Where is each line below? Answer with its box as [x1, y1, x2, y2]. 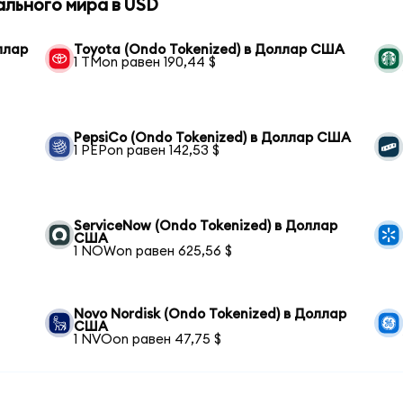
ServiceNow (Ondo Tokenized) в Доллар [74, 219, 338, 234]
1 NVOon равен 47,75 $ [74, 333, 222, 347]
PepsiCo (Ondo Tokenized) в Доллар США [74, 131, 352, 146]
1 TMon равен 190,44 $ [74, 56, 217, 70]
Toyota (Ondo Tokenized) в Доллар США [74, 43, 345, 58]
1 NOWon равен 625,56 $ [74, 245, 233, 259]
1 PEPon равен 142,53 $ [74, 144, 220, 158]
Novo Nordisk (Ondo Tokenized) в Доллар [74, 308, 347, 322]
